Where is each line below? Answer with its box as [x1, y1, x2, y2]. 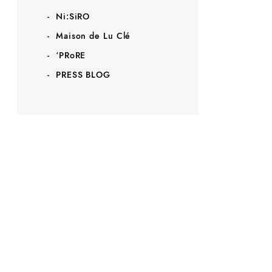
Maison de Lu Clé [55, 30, 131, 42]
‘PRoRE [55, 49, 86, 62]
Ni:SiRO [55, 10, 90, 23]
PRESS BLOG [55, 69, 110, 81]
